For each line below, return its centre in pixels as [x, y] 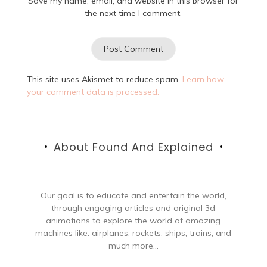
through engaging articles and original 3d [133, 208]
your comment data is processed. [93, 91]
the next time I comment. [133, 13]
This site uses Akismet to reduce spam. [104, 79]
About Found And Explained [133, 147]
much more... [133, 245]
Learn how [203, 79]
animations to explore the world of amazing [133, 220]
